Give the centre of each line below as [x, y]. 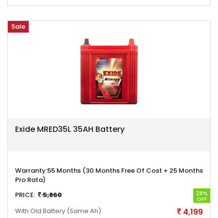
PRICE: [25, 195]
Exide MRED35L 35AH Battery [70, 129]
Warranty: [31, 171]
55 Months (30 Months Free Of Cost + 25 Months [125, 171]
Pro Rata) [30, 180]
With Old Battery [41, 211]
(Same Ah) [84, 211]
